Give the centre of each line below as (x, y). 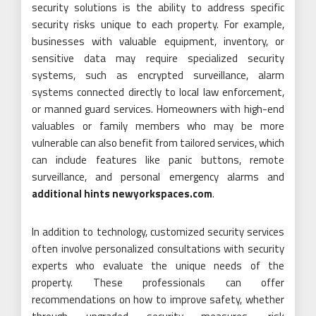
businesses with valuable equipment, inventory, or (158, 42)
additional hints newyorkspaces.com (122, 194)
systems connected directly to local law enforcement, (158, 92)
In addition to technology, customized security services (158, 232)
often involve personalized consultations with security (158, 249)
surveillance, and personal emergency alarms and (158, 177)
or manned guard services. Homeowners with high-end (158, 109)
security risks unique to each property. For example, (158, 25)
